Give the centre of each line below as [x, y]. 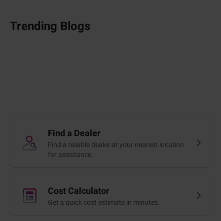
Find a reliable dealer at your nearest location [116, 145]
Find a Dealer [74, 133]
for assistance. [71, 155]
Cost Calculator [79, 191]
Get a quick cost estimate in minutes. [104, 203]
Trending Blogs [50, 26]
